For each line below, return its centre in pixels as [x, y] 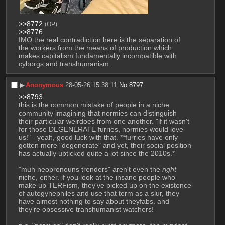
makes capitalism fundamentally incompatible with [97, 55]
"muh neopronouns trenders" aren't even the [90, 169]
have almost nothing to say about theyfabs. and [94, 201]
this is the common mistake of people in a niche [94, 105]
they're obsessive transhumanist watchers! [87, 209]
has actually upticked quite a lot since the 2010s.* [96, 153]
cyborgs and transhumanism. [65, 64]
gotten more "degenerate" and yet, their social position [105, 145]
